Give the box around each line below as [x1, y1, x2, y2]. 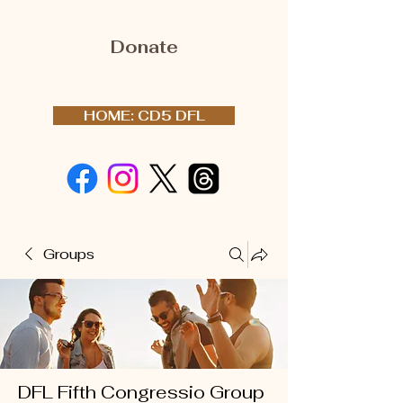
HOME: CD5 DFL [83, 107, 205, 124]
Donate [110, 36, 178, 58]
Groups [43, 245, 94, 264]
